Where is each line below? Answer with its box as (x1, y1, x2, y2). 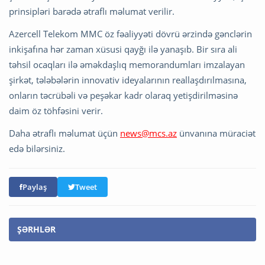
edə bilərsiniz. (9, 142, 65, 154)
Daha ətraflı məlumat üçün (9, 127, 120, 139)
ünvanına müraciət (177, 127, 256, 139)
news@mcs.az (120, 127, 177, 139)
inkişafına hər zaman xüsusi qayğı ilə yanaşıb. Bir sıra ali (9, 43, 237, 55)
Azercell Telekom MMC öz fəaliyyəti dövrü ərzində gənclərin (9, 27, 252, 40)
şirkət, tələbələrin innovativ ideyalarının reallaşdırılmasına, (9, 73, 247, 86)
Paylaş (22, 181, 47, 192)
